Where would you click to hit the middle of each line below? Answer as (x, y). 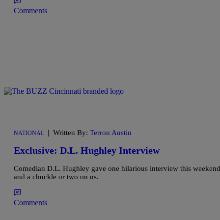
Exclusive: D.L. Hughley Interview (87, 151)
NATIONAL (29, 133)
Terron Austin (111, 132)
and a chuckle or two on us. (56, 177)
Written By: (71, 132)
